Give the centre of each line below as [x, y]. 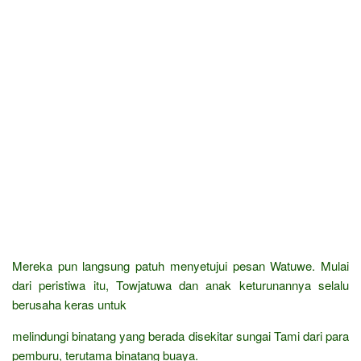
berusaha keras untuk [69, 304]
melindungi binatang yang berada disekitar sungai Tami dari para [180, 335]
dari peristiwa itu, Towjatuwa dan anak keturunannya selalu [180, 284]
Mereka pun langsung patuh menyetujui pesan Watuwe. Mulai [180, 265]
